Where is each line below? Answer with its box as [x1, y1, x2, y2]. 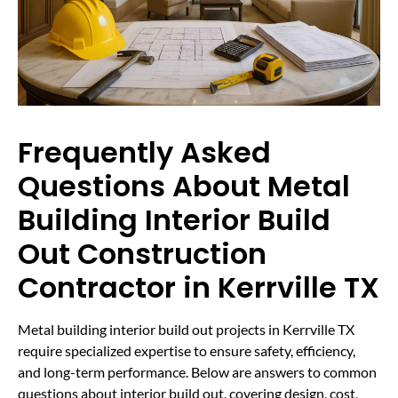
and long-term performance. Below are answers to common [18, 363, 377, 381]
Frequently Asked [18, 132, 271, 173]
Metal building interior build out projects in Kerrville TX [18, 321, 354, 338]
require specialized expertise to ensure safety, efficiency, [18, 342, 355, 360]
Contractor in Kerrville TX [18, 267, 379, 308]
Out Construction [18, 234, 267, 275]
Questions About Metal [18, 166, 350, 207]
